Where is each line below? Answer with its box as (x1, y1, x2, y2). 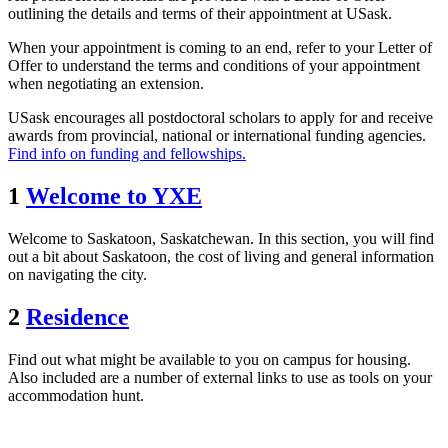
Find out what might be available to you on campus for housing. (8, 350, 411, 368)
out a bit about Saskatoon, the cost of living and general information (8, 248, 434, 266)
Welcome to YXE (26, 183, 202, 210)
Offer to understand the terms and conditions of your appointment (8, 57, 420, 75)
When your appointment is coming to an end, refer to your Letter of (8, 39, 432, 57)
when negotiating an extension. (8, 75, 204, 93)
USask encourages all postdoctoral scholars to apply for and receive (8, 109, 433, 127)
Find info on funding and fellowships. (8, 145, 246, 163)
